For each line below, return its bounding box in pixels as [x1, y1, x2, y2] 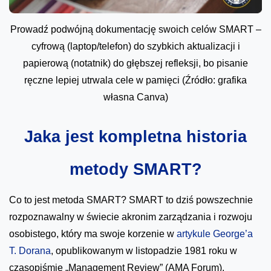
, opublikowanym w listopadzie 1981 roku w [51, 245, 237, 256]
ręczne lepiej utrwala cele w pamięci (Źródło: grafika [24, 74, 247, 85]
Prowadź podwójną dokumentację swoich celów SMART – [10, 24, 261, 34]
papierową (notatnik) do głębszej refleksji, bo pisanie [23, 57, 248, 68]
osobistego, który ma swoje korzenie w [9, 228, 177, 239]
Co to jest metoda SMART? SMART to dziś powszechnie [9, 194, 253, 205]
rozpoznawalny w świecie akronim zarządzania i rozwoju [9, 211, 252, 222]
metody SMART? [69, 160, 202, 178]
